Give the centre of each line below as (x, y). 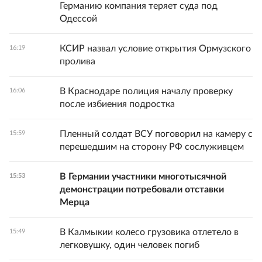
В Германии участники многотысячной (143, 177)
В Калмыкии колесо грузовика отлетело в (149, 232)
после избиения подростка (117, 104)
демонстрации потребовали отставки (142, 190)
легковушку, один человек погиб (130, 245)
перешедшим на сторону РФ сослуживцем (152, 147)
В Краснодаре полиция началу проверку (146, 92)
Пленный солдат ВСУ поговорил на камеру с (156, 134)
